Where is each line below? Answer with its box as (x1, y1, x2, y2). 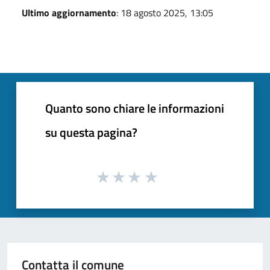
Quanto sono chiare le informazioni (45, 98, 224, 118)
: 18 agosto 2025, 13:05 (116, 5, 213, 20)
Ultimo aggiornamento (22, 5, 116, 20)
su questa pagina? (45, 122, 137, 142)
